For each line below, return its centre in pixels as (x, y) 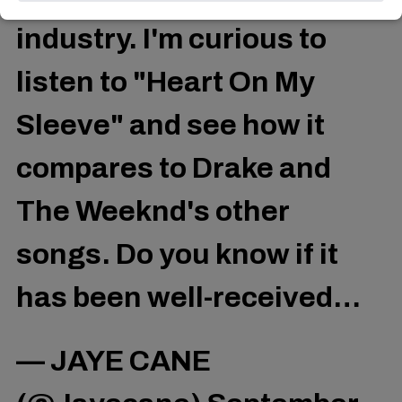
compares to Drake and (174, 169)
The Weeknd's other (153, 212)
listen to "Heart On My (166, 83)
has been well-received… (188, 298)
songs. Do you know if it (177, 255)
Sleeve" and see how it (170, 126)
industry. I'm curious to (171, 39)
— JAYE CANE (114, 361)
